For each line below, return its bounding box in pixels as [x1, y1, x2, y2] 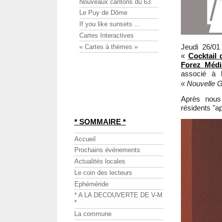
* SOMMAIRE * [74, 117, 126, 126]
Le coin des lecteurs [74, 168, 132, 176]
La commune [74, 210, 111, 218]
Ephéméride [74, 180, 109, 188]
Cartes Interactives [79, 31, 134, 39]
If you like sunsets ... [79, 20, 140, 28]
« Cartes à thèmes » [79, 43, 138, 51]
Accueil [74, 135, 96, 143]
